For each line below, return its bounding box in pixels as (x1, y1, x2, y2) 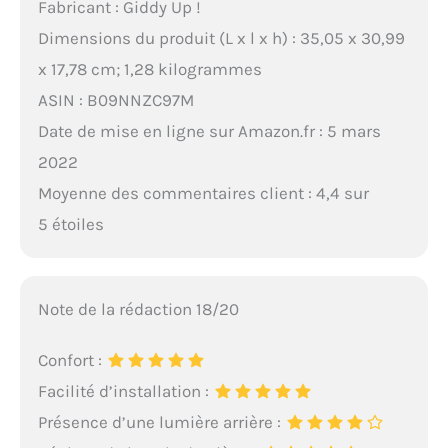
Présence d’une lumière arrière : (37, 411, 285, 432)
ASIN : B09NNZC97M (37, 90, 194, 111)
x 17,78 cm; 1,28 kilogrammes (37, 59, 262, 80)
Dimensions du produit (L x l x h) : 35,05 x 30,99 (37, 28, 405, 49)
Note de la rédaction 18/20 (37, 298, 239, 319)
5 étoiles (37, 214, 104, 235)
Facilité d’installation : (37, 380, 213, 401)
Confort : (37, 349, 106, 370)
